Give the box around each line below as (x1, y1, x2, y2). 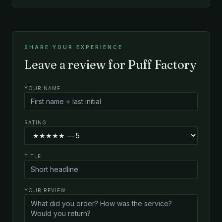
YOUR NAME (24, 85, 60, 91)
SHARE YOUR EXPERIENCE (24, 44, 123, 50)
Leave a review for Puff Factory (24, 57, 196, 72)
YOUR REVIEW (24, 187, 66, 193)
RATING (24, 119, 47, 125)
